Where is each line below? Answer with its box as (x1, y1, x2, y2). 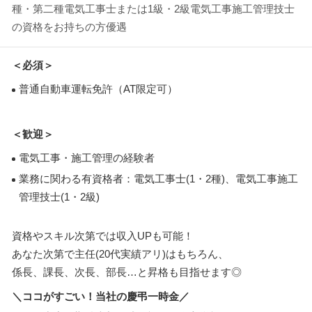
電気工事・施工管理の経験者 (19, 152, 155, 164)
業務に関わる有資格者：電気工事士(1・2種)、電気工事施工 (19, 173, 298, 185)
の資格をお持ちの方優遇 (12, 21, 127, 33)
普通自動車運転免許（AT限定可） (19, 83, 178, 95)
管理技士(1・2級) (19, 191, 100, 203)
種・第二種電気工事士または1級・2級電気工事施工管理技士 (12, 3, 295, 15)
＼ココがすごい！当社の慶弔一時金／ (12, 290, 189, 302)
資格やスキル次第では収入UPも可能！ (12, 230, 194, 242)
